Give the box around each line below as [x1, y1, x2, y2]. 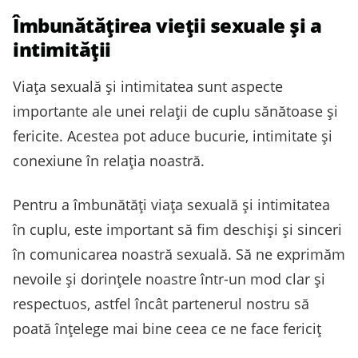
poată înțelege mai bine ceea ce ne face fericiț [13, 319, 321, 339]
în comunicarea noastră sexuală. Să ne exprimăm [13, 245, 345, 265]
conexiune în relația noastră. [13, 151, 205, 171]
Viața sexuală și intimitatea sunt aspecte [13, 77, 283, 97]
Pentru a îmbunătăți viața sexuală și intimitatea [13, 195, 330, 215]
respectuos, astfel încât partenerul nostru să [13, 294, 309, 314]
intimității [13, 36, 111, 63]
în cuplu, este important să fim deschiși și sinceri [13, 220, 342, 240]
